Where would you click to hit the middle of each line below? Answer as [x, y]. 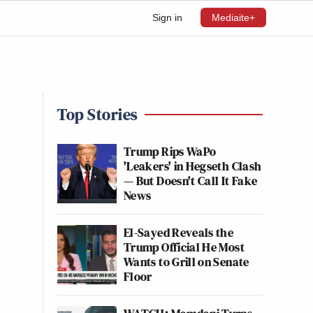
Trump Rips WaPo [170, 151]
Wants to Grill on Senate [187, 262]
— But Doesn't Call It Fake [191, 181]
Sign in [167, 17]
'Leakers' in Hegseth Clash [193, 166]
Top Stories [97, 114]
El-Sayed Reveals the [179, 232]
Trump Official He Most [184, 247]
